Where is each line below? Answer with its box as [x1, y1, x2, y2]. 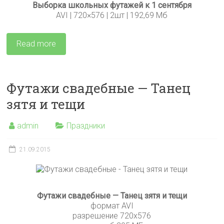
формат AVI [90, 201, 133, 211]
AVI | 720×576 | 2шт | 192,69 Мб [56, 10, 168, 20]
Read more [16, 39, 56, 49]
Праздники [66, 121, 105, 131]
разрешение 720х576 [72, 211, 151, 221]
